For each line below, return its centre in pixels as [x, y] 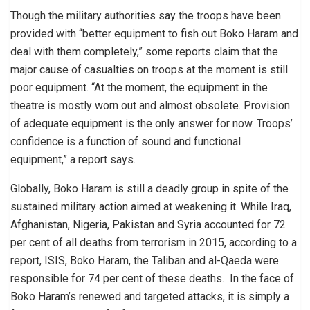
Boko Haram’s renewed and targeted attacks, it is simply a [150, 296]
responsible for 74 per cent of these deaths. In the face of [152, 278]
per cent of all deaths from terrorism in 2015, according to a [154, 242]
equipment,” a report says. [73, 159]
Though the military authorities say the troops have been [146, 15]
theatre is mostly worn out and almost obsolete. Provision [150, 105]
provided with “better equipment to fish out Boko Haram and [154, 33]
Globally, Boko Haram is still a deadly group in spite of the [149, 188]
